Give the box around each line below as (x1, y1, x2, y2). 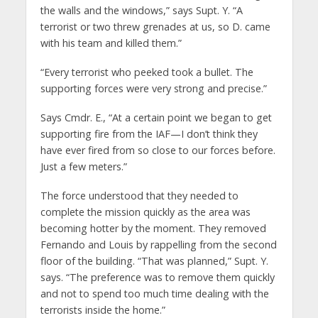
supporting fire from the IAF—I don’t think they (40, 127, 258, 141)
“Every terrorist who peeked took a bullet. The (40, 65, 253, 79)
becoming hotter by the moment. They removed (40, 221, 266, 236)
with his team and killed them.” (40, 36, 182, 50)
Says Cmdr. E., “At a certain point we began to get (40, 111, 272, 125)
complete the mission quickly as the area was (40, 205, 251, 219)
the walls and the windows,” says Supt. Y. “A (40, 4, 243, 18)
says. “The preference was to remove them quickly (40, 270, 275, 285)
